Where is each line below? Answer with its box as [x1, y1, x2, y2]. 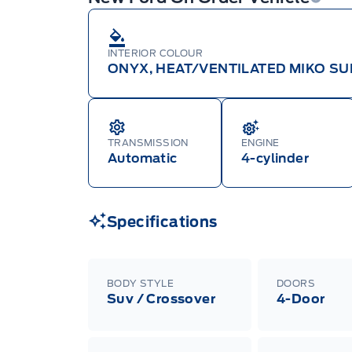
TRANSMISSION [108, 136, 189, 148]
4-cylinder [241, 150, 309, 166]
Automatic [108, 150, 178, 166]
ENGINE [241, 136, 280, 148]
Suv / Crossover [107, 291, 215, 306]
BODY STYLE [107, 277, 174, 289]
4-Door [277, 291, 325, 306]
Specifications [107, 213, 218, 230]
